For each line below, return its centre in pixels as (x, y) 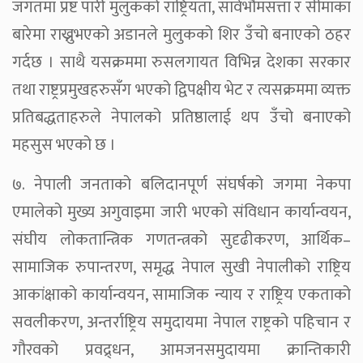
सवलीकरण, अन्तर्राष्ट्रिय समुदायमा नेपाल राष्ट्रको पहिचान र (181, 322)
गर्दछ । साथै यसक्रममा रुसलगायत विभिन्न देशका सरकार (181, 62)
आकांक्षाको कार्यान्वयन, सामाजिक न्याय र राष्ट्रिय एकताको (181, 295)
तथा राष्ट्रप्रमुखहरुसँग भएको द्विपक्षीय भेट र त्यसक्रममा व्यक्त (181, 90)
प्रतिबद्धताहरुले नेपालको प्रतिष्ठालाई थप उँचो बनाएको (181, 117)
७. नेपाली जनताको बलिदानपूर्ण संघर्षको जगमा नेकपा (181, 184)
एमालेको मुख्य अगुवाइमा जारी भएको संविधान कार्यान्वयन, (181, 212)
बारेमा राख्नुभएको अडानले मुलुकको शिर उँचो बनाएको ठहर (181, 34)
